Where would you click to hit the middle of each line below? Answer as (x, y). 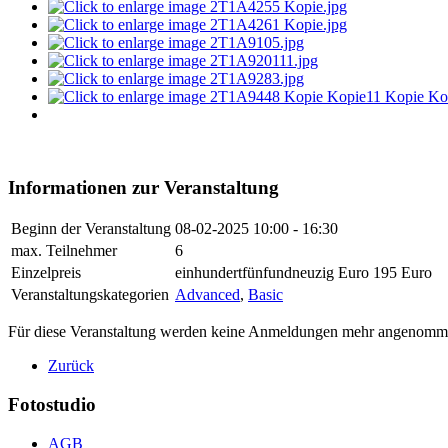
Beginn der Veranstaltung (91, 229)
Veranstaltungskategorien (90, 295)
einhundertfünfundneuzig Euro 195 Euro (303, 273)
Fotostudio (52, 405)
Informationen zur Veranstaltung (143, 187)
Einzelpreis (46, 273)
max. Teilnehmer (64, 251)
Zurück (71, 366)
